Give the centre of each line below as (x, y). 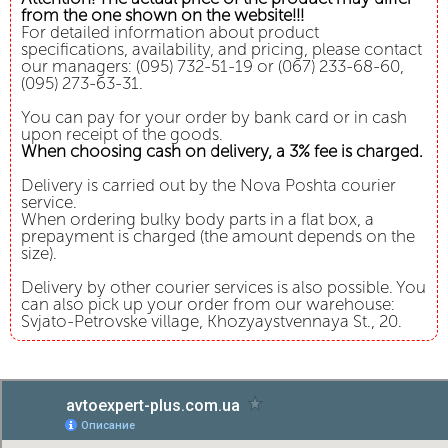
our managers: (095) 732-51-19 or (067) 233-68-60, (212, 66)
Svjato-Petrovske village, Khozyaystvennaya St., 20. (211, 321)
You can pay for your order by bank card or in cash (214, 117)
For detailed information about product (170, 32)
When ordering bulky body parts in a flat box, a (197, 219)
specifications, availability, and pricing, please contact (221, 49)
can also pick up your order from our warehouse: (208, 304)
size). (39, 253)
